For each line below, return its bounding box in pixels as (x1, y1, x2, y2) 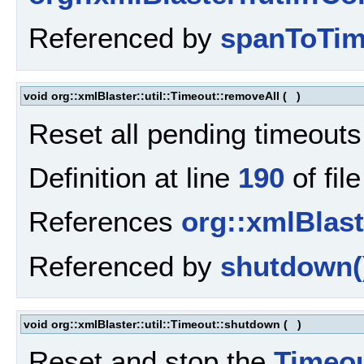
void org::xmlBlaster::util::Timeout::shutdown (24, 317, 280, 331)
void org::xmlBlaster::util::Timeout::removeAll (24, 89, 279, 103)
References (28, 206, 181, 238)
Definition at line (28, 162, 238, 193)
